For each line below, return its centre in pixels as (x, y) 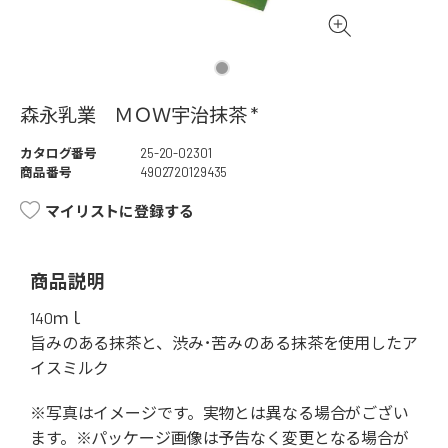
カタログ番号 (59, 153)
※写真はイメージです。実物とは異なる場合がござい (219, 413)
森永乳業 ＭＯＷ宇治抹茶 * (139, 115)
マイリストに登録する (119, 211)
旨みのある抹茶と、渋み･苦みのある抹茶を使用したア (224, 343)
